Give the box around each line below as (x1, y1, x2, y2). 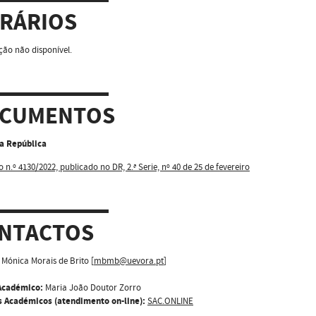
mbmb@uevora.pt (94, 254, 164, 267)
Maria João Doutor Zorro (43, 281, 141, 294)
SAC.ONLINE (147, 294, 193, 308)
